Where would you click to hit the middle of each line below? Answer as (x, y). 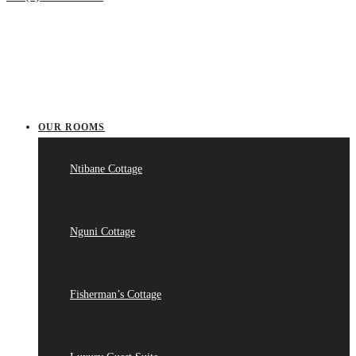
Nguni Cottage (103, 232)
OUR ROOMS (72, 127)
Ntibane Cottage (106, 169)
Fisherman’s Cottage (116, 294)
